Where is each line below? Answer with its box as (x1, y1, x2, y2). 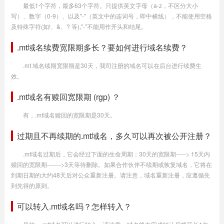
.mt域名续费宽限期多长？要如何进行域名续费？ (16, 41, 187, 53)
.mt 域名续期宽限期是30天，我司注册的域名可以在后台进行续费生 (22, 61, 201, 69)
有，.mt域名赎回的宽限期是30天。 (22, 110, 116, 119)
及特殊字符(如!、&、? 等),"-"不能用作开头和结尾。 (10, 22, 147, 30)
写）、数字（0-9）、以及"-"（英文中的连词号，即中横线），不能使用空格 (10, 11, 212, 20)
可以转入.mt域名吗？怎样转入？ (16, 200, 131, 212)
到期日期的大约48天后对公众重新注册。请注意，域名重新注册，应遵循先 (10, 170, 210, 179)
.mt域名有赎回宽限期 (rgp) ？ (16, 91, 120, 102)
